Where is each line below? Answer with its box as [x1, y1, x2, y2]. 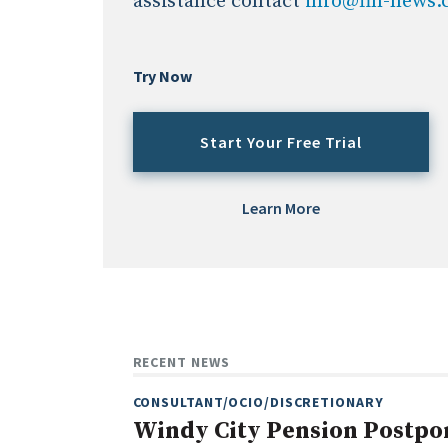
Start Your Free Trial [199, 132, 362, 153]
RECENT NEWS [132, 353, 230, 372]
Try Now [132, 66, 192, 87]
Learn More [241, 198, 320, 219]
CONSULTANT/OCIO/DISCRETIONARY [132, 393, 384, 412]
